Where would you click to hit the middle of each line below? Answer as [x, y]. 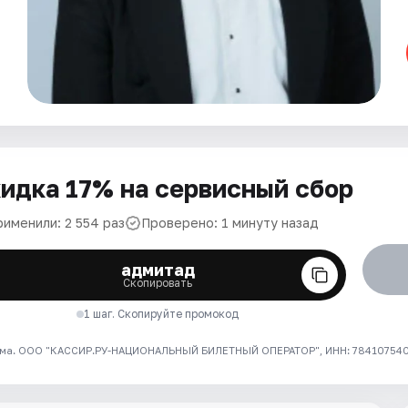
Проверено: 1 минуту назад [230, 223]
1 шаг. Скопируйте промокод [162, 314]
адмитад [158, 270]
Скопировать [158, 283]
